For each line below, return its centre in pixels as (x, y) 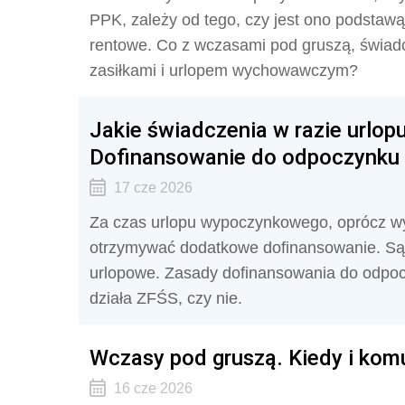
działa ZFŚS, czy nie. (166, 298)
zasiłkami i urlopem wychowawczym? (224, 71)
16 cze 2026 (153, 388)
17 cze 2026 (153, 188)
